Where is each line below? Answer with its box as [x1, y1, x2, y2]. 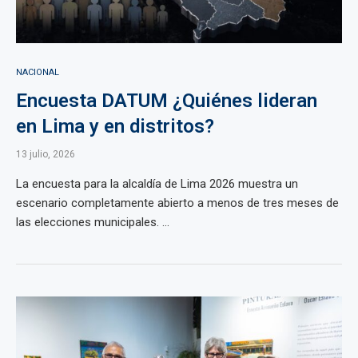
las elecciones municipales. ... [16, 215, 169, 229]
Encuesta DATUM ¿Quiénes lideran [16, 89, 317, 112]
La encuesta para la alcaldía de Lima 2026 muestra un [16, 177, 298, 191]
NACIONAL [16, 67, 59, 78]
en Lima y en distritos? [16, 115, 214, 137]
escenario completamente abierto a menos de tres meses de [16, 196, 339, 210]
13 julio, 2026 [16, 149, 75, 160]
